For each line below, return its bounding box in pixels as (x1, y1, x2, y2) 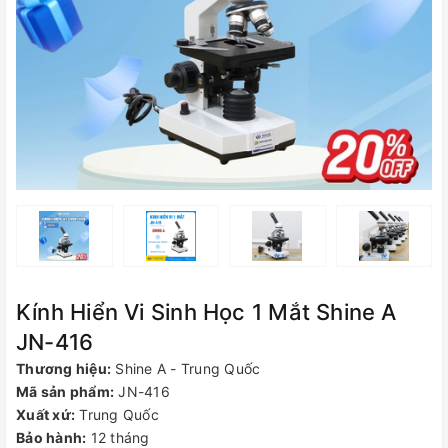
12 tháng (90, 429, 150, 446)
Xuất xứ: (16, 406, 75, 423)
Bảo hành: (16, 429, 87, 446)
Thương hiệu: (16, 360, 111, 377)
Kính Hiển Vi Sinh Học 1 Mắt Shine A (16, 299, 397, 325)
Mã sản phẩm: (16, 383, 114, 400)
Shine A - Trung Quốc (115, 360, 261, 377)
